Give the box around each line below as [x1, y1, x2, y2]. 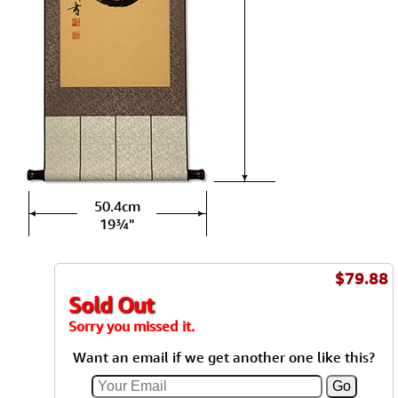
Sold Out [68, 292, 154, 317]
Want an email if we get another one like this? [73, 348, 375, 366]
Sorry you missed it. [68, 317, 195, 335]
